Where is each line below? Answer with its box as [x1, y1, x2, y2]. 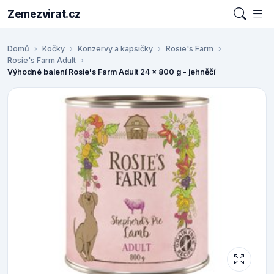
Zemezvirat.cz [7, 7, 81, 20]
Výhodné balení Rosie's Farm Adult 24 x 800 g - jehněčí [7, 67, 215, 77]
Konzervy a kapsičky [78, 44, 153, 54]
